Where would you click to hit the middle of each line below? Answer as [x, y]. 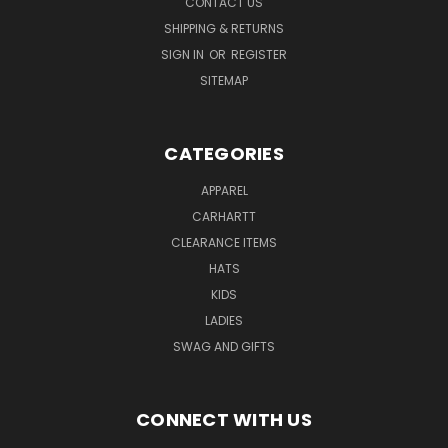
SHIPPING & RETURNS [224, 29]
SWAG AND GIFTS [224, 347]
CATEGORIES [224, 154]
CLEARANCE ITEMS [224, 243]
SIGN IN [184, 55]
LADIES [224, 321]
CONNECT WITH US [224, 420]
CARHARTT [224, 217]
